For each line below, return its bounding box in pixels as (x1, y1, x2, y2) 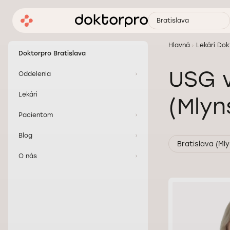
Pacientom (18, 111, 53, 119)
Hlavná (168, 42, 190, 49)
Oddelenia (18, 70, 51, 78)
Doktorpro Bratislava (18, 50, 86, 57)
